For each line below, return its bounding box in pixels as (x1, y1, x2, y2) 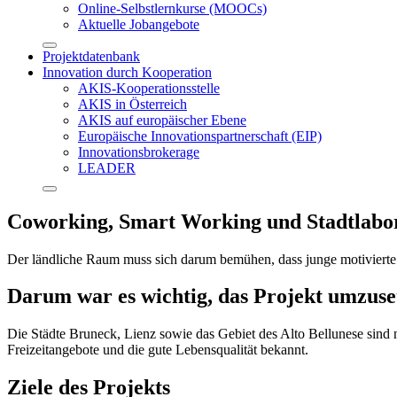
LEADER (78, 160, 136, 175)
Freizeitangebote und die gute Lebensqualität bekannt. (7, 342, 308, 358)
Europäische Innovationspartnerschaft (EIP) (78, 128, 322, 144)
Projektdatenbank (43, 48, 140, 64)
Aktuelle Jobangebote (78, 16, 199, 32)
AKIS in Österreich (78, 96, 187, 112)
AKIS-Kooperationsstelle (78, 80, 220, 96)
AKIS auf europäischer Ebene (78, 112, 246, 128)
